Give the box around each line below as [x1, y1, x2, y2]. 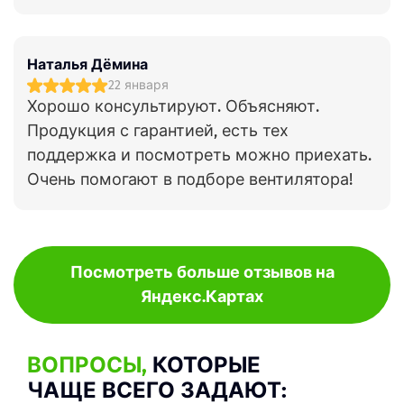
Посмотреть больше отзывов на [69, 262, 335, 282]
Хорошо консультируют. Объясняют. [27, 96, 319, 116]
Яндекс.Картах [141, 287, 263, 307]
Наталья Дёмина [27, 56, 148, 73]
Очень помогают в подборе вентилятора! [27, 170, 353, 189]
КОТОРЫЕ [147, 353, 261, 378]
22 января [108, 78, 169, 93]
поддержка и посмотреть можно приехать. [27, 145, 372, 165]
